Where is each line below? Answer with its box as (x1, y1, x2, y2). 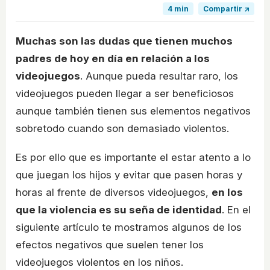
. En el (222, 204, 251, 216)
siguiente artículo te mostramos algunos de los (16, 221, 242, 234)
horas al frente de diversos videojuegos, (16, 186, 212, 199)
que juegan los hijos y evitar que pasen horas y (16, 169, 242, 181)
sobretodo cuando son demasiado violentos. (16, 122, 229, 135)
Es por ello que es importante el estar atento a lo (16, 151, 251, 164)
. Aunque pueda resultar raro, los (80, 70, 238, 83)
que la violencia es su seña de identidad (16, 204, 222, 216)
